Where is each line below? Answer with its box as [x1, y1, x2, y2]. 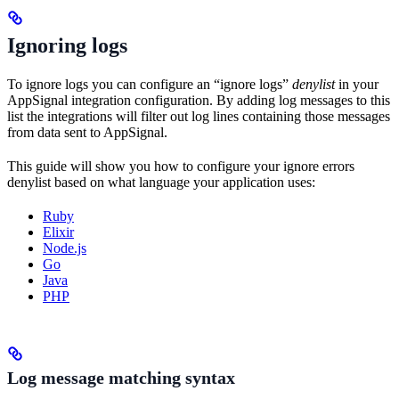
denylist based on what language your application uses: [7, 174, 315, 190]
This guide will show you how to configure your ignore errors [7, 158, 354, 174]
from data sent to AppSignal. [7, 124, 167, 140]
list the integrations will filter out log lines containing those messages [7, 108, 390, 124]
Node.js [43, 240, 86, 256]
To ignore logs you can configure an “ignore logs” [7, 76, 292, 92]
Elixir [43, 224, 74, 240]
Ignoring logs [7, 33, 127, 57]
